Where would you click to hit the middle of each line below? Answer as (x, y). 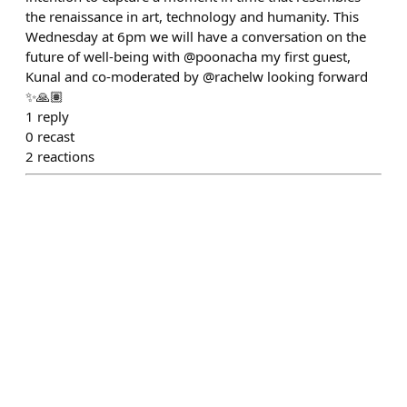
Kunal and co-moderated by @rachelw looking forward (197, 76)
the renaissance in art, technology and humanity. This (192, 16)
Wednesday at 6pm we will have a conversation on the (196, 36)
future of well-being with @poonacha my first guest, (188, 56)
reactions (66, 156)
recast (56, 136)
